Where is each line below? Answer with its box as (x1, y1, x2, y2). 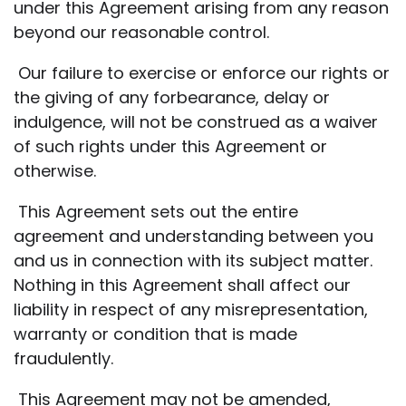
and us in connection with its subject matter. (14, 248, 372, 272)
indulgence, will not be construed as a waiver (14, 110, 378, 133)
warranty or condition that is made (14, 322, 297, 345)
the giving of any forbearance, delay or (14, 85, 330, 109)
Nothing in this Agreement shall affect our (14, 273, 351, 296)
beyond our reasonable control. (14, 20, 269, 43)
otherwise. (14, 159, 96, 182)
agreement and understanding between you (14, 224, 373, 247)
